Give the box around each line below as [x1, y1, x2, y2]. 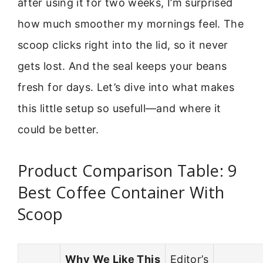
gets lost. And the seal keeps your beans [18, 60, 227, 73]
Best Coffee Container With [18, 181, 225, 203]
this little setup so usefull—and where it [18, 102, 221, 115]
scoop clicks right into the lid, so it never [18, 39, 228, 52]
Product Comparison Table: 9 [18, 159, 237, 181]
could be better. [18, 123, 99, 136]
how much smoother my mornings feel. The [18, 18, 244, 31]
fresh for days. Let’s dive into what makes [18, 81, 235, 94]
